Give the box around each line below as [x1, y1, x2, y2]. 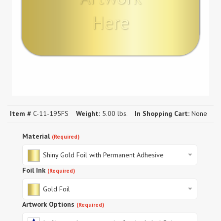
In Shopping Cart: [135, 109, 189, 118]
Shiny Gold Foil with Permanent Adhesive [41, 150, 164, 159]
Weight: [76, 109, 100, 118]
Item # [10, 109, 31, 118]
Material [22, 132, 50, 141]
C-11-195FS [31, 109, 69, 118]
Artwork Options [22, 200, 74, 209]
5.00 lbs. [100, 109, 128, 118]
